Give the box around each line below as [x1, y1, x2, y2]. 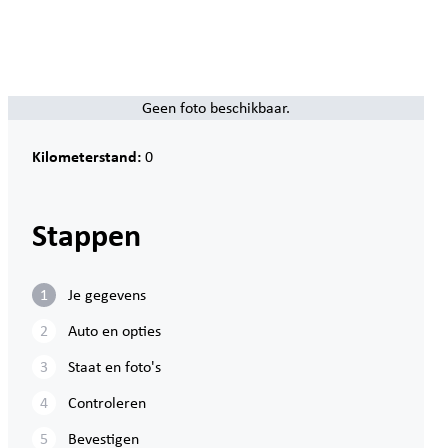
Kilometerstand [32, 145, 137, 167]
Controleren [68, 392, 146, 413]
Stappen [32, 213, 141, 256]
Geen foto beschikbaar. [142, 97, 290, 118]
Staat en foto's [68, 356, 161, 377]
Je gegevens [68, 284, 146, 305]
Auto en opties [68, 320, 161, 341]
